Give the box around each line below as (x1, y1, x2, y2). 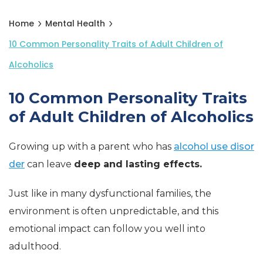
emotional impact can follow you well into (9, 223, 205, 234)
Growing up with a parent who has (9, 141, 174, 152)
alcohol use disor (174, 141, 254, 152)
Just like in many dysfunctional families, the (9, 188, 211, 199)
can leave (25, 159, 74, 170)
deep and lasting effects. (74, 159, 202, 170)
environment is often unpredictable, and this (9, 205, 218, 217)
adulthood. (9, 241, 61, 252)
